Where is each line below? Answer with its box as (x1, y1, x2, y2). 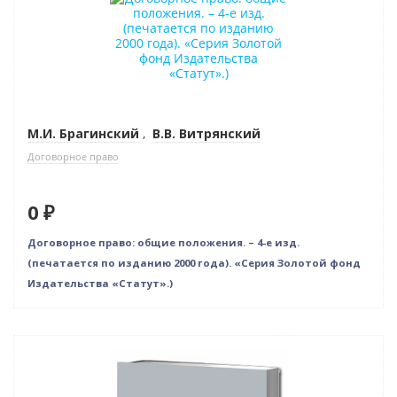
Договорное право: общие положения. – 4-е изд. (27, 236, 300, 249)
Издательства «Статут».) (27, 276, 173, 290)
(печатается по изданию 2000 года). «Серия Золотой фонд (27, 256, 361, 269)
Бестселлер (27, 14, 97, 31)
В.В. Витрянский (152, 125, 261, 142)
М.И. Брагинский (27, 125, 139, 142)
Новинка (27, 340, 80, 357)
